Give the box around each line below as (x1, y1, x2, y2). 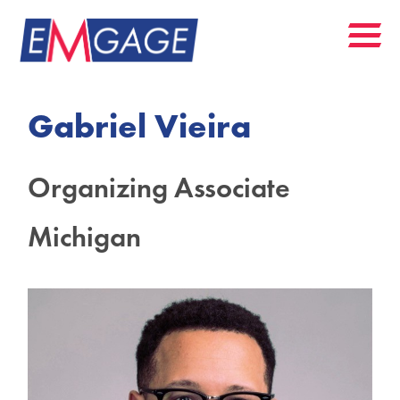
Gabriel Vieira (28, 104, 252, 147)
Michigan (28, 218, 142, 255)
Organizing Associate (28, 169, 291, 206)
